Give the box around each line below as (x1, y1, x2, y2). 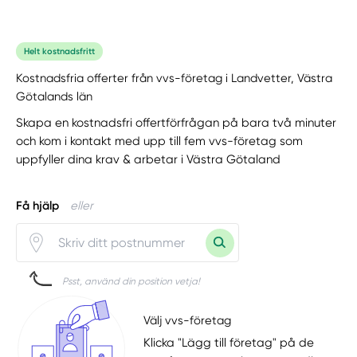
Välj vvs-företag (143, 312, 232, 328)
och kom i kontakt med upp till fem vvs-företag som (16, 134, 304, 149)
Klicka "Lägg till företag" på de (143, 335, 315, 351)
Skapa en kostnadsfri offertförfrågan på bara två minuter (16, 116, 337, 131)
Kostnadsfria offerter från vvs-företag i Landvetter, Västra (16, 70, 333, 85)
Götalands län (16, 88, 93, 104)
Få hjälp (16, 198, 60, 214)
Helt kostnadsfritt (24, 46, 96, 57)
